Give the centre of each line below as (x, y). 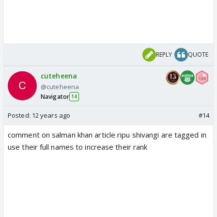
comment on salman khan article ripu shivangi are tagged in (107, 134)
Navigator (55, 96)
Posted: (20, 115)
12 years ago (51, 115)
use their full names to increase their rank (78, 147)
